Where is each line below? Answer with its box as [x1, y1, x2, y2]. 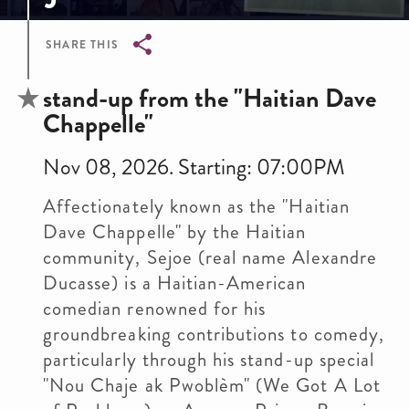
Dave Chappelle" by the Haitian [43, 218, 307, 246]
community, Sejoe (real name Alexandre [43, 244, 377, 271]
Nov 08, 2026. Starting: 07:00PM [43, 152, 345, 183]
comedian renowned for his [43, 295, 267, 322]
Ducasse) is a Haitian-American [43, 269, 307, 297]
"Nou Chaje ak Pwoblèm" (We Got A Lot [43, 372, 381, 399]
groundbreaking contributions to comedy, [43, 320, 384, 348]
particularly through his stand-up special [43, 346, 375, 373]
